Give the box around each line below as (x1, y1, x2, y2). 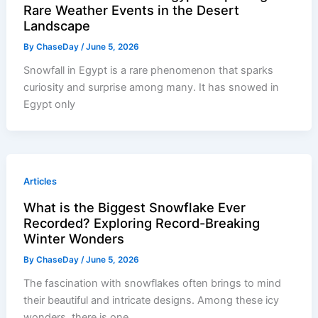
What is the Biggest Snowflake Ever (23, 199, 246, 216)
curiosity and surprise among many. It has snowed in (23, 81, 280, 94)
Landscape (23, 18, 91, 34)
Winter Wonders (23, 231, 125, 247)
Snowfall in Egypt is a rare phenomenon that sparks (23, 64, 274, 77)
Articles (23, 176, 57, 187)
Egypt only (23, 98, 76, 111)
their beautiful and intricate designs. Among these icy (23, 294, 280, 307)
